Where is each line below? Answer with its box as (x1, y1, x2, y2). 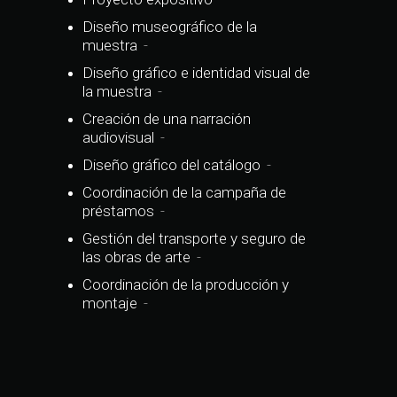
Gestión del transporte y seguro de (82, 230, 307, 248)
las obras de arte (82, 248, 191, 267)
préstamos (82, 202, 155, 221)
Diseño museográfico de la (82, 18, 258, 36)
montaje (82, 294, 138, 313)
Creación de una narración (82, 110, 252, 128)
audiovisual (82, 128, 155, 147)
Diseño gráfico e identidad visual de (82, 64, 311, 82)
